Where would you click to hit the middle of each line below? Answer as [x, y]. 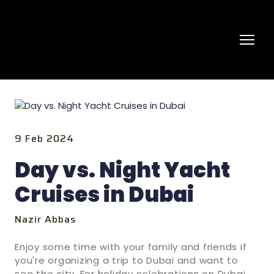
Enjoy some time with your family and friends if [131, 246]
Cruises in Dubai [104, 194]
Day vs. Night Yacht [122, 170]
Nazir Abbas [46, 219]
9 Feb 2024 [45, 138]
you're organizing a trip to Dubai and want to [127, 260]
